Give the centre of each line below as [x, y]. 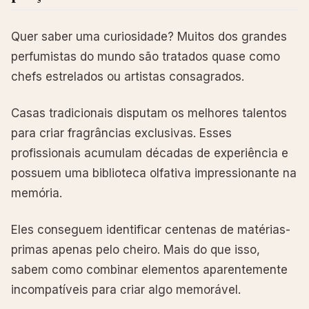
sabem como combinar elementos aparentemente [149, 269]
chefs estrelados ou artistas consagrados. [128, 76]
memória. [37, 193]
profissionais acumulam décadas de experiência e [150, 153]
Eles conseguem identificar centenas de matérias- [151, 229]
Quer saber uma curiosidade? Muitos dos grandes [149, 36]
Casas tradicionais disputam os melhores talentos [149, 113]
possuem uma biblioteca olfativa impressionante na [154, 173]
